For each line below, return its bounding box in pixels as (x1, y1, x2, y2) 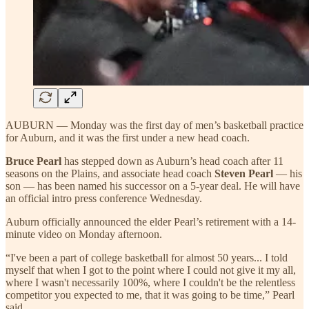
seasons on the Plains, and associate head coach (6, 167, 215, 179)
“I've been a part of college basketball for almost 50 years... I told (6, 251, 288, 263)
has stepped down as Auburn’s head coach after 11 (64, 154, 283, 167)
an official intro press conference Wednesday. (6, 192, 202, 204)
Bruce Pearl (6, 154, 64, 167)
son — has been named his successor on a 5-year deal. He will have (6, 179, 300, 192)
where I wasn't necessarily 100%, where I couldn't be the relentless (6, 276, 295, 288)
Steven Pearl (215, 167, 276, 179)
